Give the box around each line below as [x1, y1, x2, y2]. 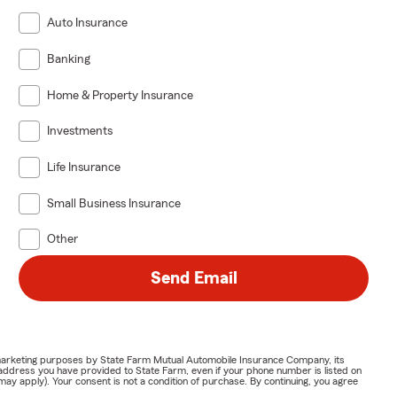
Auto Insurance [47, 17, 128, 30]
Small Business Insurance [47, 197, 182, 210]
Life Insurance [47, 160, 121, 174]
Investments [47, 125, 113, 138]
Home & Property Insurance [47, 89, 194, 102]
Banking [47, 52, 91, 66]
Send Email [150, 269, 237, 288]
